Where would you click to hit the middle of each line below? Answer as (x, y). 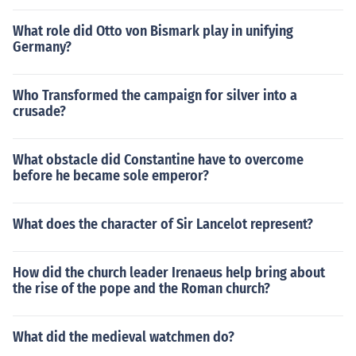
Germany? (42, 47)
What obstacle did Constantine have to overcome (158, 160)
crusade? (39, 111)
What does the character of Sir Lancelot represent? (163, 224)
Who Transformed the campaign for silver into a (155, 95)
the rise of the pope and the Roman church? (141, 288)
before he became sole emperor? (111, 176)
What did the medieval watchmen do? (124, 337)
